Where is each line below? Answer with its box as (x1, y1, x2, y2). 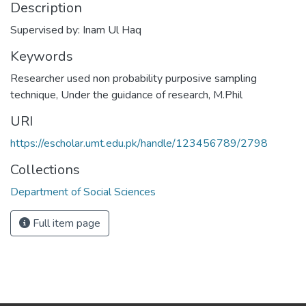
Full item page (30, 216, 100, 231)
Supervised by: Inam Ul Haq (10, 23, 141, 38)
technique (10, 87, 56, 102)
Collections (10, 161, 80, 179)
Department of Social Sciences (10, 184, 156, 199)
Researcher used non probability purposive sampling (10, 71, 257, 86)
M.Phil (213, 87, 242, 102)
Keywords (10, 47, 73, 66)
